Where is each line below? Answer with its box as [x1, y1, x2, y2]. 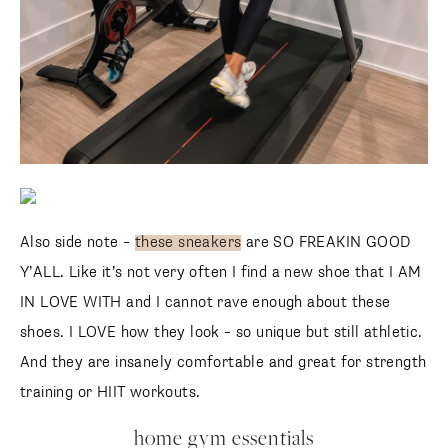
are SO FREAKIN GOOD [241, 235, 411, 251]
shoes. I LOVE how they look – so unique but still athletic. [20, 325, 423, 341]
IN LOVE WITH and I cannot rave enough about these [20, 295, 391, 311]
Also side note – [20, 235, 135, 251]
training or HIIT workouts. [20, 385, 201, 401]
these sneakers [134, 235, 242, 251]
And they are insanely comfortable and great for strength [20, 355, 427, 371]
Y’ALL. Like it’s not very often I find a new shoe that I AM [20, 265, 422, 281]
